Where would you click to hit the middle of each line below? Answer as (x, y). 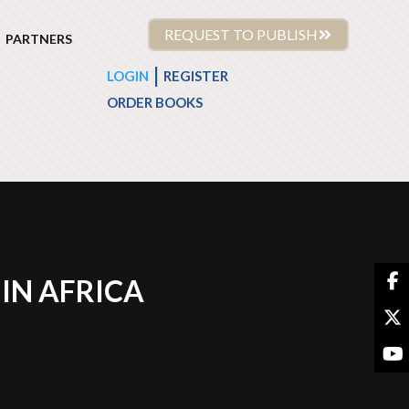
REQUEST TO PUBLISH (241, 34)
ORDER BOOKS (154, 102)
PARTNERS (39, 39)
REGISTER (195, 76)
